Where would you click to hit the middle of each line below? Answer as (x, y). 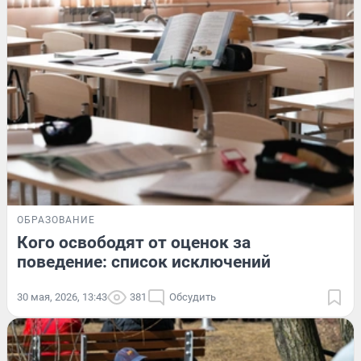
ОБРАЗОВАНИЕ (56, 220)
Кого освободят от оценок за (134, 243)
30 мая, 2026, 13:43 (62, 297)
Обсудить (193, 297)
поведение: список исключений (144, 262)
